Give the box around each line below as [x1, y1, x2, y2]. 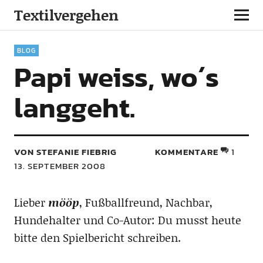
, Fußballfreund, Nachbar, [79, 194, 213, 210]
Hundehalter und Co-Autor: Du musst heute [14, 212, 241, 228]
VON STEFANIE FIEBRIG [14, 145, 117, 159]
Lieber [14, 194, 48, 210]
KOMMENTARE [155, 145, 219, 159]
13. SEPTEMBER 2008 [14, 159, 106, 173]
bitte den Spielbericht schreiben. [14, 230, 181, 245]
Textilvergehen [14, 5, 119, 25]
